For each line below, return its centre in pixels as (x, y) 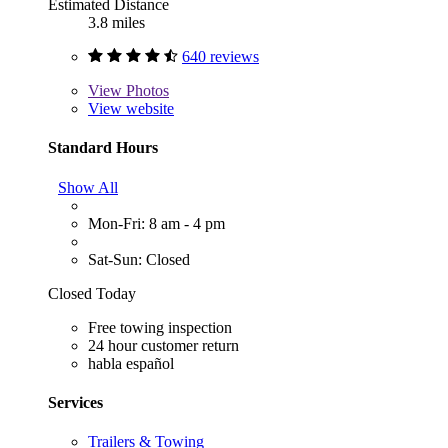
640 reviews (220, 57)
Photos (145, 91)
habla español (131, 363)
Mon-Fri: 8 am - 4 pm (156, 223)
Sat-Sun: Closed (139, 259)
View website (131, 109)
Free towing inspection (160, 327)
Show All (88, 187)
